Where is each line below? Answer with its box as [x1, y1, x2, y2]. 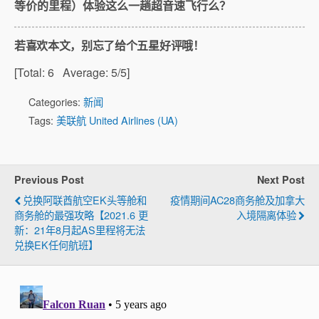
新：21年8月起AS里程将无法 [14, 221, 145, 237]
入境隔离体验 [236, 206, 296, 222]
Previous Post [14, 172, 84, 187]
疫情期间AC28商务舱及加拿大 [170, 192, 305, 207]
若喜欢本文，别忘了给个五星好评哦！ [14, 36, 204, 53]
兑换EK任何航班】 [14, 236, 98, 252]
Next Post [257, 172, 305, 187]
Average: [54, 63, 111, 80]
